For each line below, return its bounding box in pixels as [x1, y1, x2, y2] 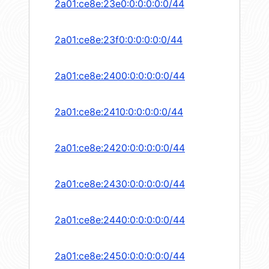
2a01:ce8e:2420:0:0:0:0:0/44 [55, 142, 185, 154]
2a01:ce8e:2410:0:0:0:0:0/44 [55, 106, 183, 118]
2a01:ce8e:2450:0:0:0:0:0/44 [55, 250, 185, 262]
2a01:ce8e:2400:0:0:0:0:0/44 [55, 70, 185, 82]
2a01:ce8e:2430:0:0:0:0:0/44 [55, 178, 185, 190]
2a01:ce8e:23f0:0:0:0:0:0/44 [55, 34, 183, 46]
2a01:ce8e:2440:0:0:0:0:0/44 [55, 214, 185, 226]
